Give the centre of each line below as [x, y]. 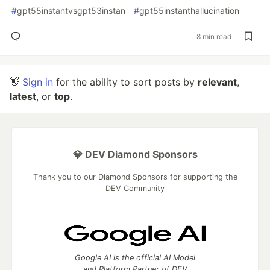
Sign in [38, 82]
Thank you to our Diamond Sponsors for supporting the [135, 177]
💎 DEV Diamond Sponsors [135, 154]
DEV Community [135, 188]
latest [23, 96]
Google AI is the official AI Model [135, 258]
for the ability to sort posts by [125, 82]
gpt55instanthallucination [189, 11]
